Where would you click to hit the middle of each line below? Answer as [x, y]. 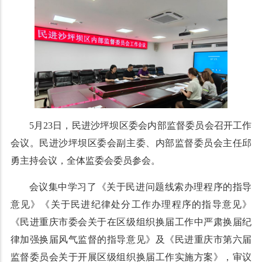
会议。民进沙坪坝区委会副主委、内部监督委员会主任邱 [131, 143]
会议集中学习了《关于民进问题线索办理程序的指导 [140, 187]
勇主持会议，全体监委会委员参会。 [85, 161]
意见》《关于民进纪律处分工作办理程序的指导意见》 [131, 205]
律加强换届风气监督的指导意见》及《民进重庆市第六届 [131, 240]
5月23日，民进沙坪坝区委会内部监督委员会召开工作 [140, 126]
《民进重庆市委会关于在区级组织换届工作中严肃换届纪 [131, 222]
